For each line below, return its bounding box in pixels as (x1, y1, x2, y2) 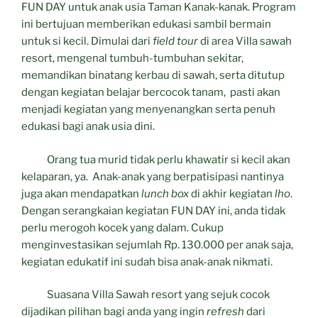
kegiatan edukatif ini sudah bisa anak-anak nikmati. (21, 255, 273, 268)
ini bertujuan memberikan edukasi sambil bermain (21, 18, 271, 31)
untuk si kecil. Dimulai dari (21, 35, 153, 48)
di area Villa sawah (198, 35, 292, 48)
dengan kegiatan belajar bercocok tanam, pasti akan (21, 86, 280, 99)
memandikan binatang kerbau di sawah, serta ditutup (21, 69, 285, 82)
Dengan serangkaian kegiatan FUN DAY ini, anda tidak (21, 204, 285, 217)
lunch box (141, 187, 189, 200)
